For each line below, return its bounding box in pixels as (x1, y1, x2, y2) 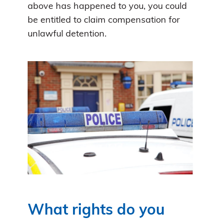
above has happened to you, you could (28, 1, 187, 11)
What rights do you (28, 203, 165, 219)
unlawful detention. (28, 29, 107, 39)
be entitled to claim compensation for (28, 15, 180, 25)
